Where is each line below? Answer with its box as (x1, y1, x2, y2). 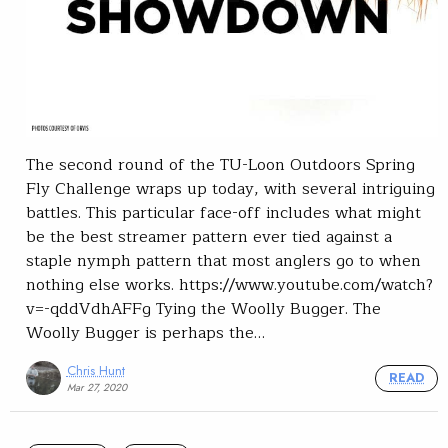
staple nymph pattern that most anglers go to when (26, 247, 421, 274)
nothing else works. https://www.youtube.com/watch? (26, 271, 433, 298)
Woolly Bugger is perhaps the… (26, 319, 265, 346)
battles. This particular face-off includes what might (26, 199, 421, 226)
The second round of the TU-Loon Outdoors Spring (26, 151, 415, 178)
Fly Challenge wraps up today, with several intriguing (26, 175, 435, 202)
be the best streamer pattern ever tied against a (26, 223, 392, 250)
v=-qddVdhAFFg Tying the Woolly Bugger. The (26, 295, 381, 322)
